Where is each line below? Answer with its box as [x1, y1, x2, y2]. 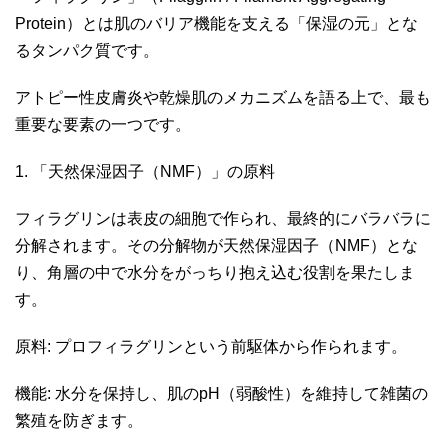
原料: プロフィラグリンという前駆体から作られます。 [15, 337, 411, 355]
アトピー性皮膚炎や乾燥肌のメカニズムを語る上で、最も [15, 88, 431, 106]
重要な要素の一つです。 [15, 115, 195, 133]
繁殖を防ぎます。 [15, 411, 147, 429]
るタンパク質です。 [15, 41, 163, 59]
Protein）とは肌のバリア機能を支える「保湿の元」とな [15, 14, 418, 32]
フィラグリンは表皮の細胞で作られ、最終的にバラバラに [15, 209, 431, 227]
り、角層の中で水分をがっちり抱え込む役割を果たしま [15, 263, 415, 281]
